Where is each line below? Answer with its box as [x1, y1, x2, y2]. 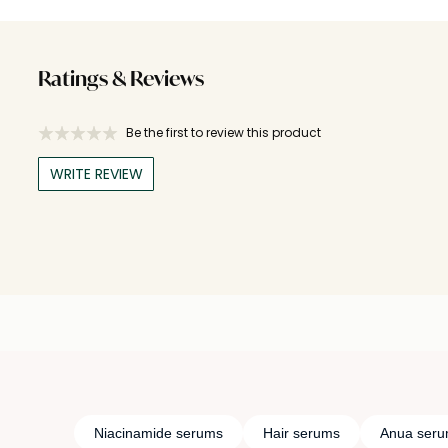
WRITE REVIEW [49, 163, 143, 184]
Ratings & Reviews [38, 70, 204, 91]
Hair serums [263, 424, 340, 441]
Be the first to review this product [126, 123, 321, 141]
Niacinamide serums [94, 424, 223, 441]
